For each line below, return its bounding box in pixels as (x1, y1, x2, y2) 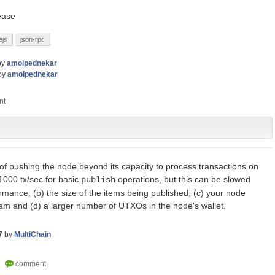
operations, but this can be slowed (115, 174, 250, 184)
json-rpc (20, 36, 45, 43)
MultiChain (14, 230, 51, 239)
